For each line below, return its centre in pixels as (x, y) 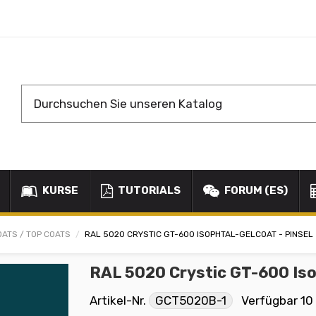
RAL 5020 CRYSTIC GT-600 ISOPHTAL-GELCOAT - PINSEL (199, 235)
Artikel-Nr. (118, 300)
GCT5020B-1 (191, 300)
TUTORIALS (148, 191)
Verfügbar (269, 300)
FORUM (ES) (255, 191)
